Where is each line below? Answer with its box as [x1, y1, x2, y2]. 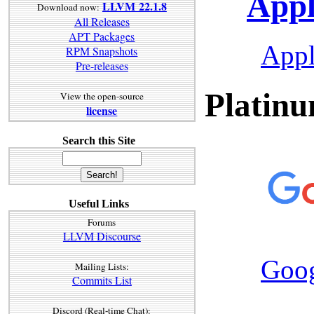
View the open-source [60, 90, 144, 103]
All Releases [74, 14, 130, 29]
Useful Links [69, 198, 129, 210]
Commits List [71, 272, 132, 287]
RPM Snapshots [66, 43, 138, 59]
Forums [88, 215, 116, 228]
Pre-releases [75, 58, 128, 74]
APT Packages [69, 29, 135, 44]
